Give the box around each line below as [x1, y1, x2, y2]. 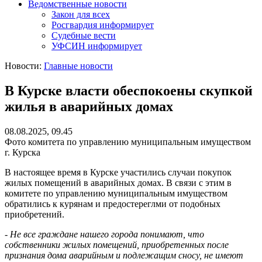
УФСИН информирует [51, 41, 142, 51]
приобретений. [5, 209, 64, 219]
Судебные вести [51, 30, 116, 41]
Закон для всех [51, 9, 110, 20]
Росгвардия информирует [51, 20, 154, 30]
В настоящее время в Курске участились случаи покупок [5, 167, 232, 177]
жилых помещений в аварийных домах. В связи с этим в [5, 177, 232, 188]
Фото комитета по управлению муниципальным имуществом [5, 136, 251, 147]
